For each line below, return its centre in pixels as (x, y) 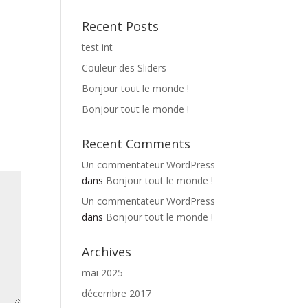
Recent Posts (121, 26)
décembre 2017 (117, 293)
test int (98, 47)
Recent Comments (136, 144)
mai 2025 (103, 273)
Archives (107, 252)
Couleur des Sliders (124, 68)
